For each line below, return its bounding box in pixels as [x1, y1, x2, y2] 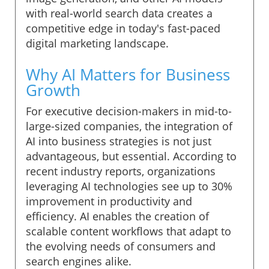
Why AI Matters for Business [26, 63, 230, 85]
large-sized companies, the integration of [26, 118, 232, 133]
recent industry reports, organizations [26, 163, 216, 178]
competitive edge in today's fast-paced [26, 20, 220, 35]
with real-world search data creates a [26, 5, 213, 20]
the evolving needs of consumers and [26, 238, 216, 253]
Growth [26, 79, 80, 101]
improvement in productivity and [26, 193, 192, 208]
